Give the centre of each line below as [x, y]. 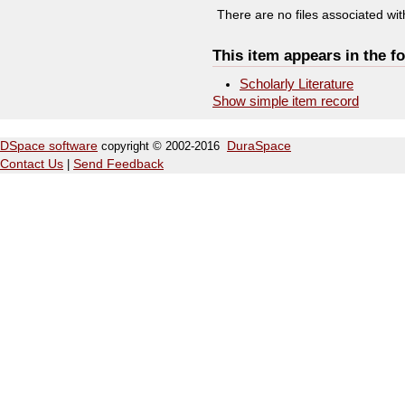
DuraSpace [259, 146]
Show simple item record [286, 101]
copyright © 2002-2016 [162, 146]
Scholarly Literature [297, 84]
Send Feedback [118, 164]
